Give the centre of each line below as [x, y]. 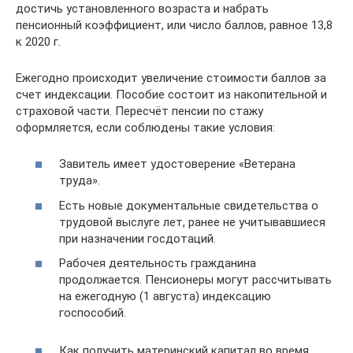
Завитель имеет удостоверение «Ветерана [177, 164]
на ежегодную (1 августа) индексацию [165, 297]
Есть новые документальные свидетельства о [189, 205]
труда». [80, 181]
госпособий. [93, 313]
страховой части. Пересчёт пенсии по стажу [139, 111]
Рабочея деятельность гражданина [158, 264]
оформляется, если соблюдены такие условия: [145, 127]
